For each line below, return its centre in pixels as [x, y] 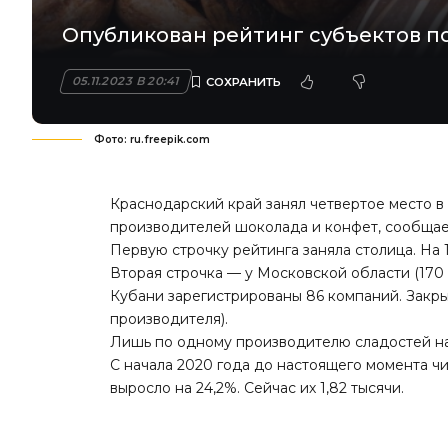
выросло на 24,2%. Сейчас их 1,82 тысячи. [257, 388]
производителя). [169, 319]
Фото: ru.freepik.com [152, 140]
